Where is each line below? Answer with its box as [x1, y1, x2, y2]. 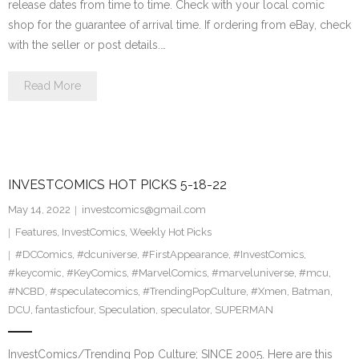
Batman [292, 285, 330, 298]
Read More [24, 79, 81, 93]
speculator [160, 304, 210, 317]
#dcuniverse [77, 248, 137, 261]
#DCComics [15, 248, 72, 261]
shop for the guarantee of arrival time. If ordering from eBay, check [8, 18, 351, 32]
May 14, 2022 [8, 204, 71, 216]
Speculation [99, 304, 155, 317]
